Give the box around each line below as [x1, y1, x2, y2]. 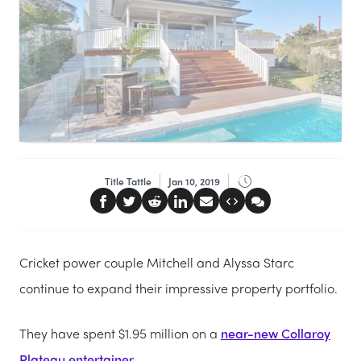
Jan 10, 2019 [168, 173, 220, 189]
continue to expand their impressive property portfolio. [19, 278, 338, 297]
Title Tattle [104, 173, 151, 189]
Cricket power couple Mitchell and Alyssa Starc [19, 252, 294, 272]
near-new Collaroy [221, 323, 330, 342]
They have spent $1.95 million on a [19, 323, 221, 342]
